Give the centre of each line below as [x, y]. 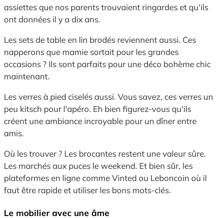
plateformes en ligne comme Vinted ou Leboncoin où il [105, 178]
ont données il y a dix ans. [52, 19]
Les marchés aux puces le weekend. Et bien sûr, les [98, 166]
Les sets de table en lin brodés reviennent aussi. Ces [100, 40]
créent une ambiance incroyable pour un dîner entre [100, 121]
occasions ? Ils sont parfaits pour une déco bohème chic [107, 64]
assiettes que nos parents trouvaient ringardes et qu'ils [106, 7]
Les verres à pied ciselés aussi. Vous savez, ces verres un [109, 97]
